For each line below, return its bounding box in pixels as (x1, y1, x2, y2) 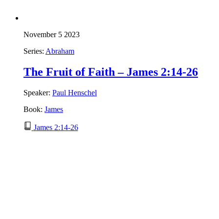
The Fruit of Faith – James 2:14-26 (23, 66, 198, 79)
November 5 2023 (23, 30, 80, 39)
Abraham (45, 47, 74, 56)
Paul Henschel (52, 88, 97, 97)
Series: (23, 47, 45, 56)
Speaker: (23, 88, 52, 97)
